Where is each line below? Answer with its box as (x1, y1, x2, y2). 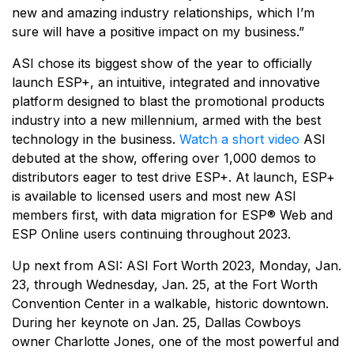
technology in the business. (12, 131, 179, 148)
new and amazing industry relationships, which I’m (12, 5, 314, 21)
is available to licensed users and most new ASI (12, 188, 296, 205)
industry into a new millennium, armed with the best (12, 112, 321, 129)
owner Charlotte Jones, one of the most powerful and (12, 333, 339, 350)
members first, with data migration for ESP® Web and (12, 207, 333, 224)
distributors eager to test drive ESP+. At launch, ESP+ (12, 169, 335, 186)
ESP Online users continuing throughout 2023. (12, 226, 291, 243)
